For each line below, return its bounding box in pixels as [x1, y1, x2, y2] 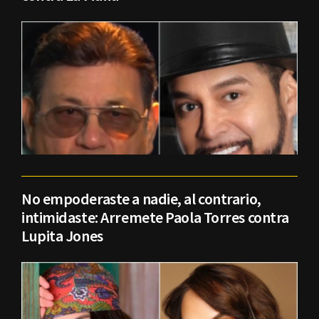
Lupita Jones [21, 225, 103, 246]
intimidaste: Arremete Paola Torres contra [21, 206, 289, 227]
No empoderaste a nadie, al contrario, [21, 188, 261, 209]
